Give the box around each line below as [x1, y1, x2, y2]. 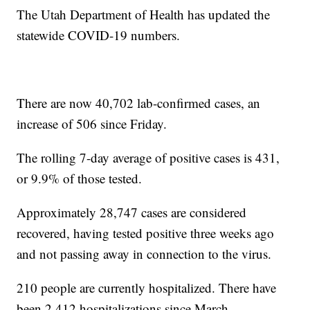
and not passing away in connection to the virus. [17, 245, 272, 263]
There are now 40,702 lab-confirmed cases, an [17, 94, 261, 112]
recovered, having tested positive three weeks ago [17, 224, 275, 242]
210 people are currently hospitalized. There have [17, 279, 277, 297]
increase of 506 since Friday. [17, 115, 167, 133]
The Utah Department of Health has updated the [17, 6, 271, 24]
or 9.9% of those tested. [17, 170, 143, 188]
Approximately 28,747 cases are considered [17, 203, 247, 221]
